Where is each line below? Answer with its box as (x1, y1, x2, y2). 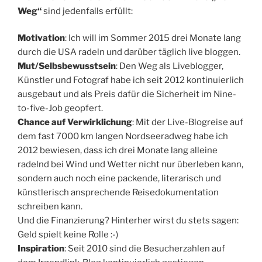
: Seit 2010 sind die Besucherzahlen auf (64, 243, 225, 254)
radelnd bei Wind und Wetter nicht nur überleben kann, (18, 159, 243, 170)
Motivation (18, 33, 65, 44)
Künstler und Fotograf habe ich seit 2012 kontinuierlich (18, 75, 244, 86)
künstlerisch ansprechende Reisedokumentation (18, 187, 219, 198)
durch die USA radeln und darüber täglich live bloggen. (18, 47, 240, 58)
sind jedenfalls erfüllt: (42, 5, 133, 16)
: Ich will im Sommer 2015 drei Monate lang (65, 33, 241, 44)
